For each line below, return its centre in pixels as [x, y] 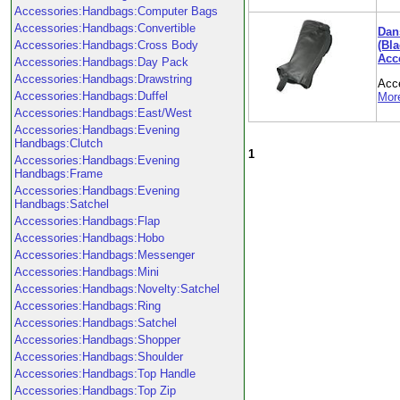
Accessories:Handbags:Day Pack [101, 62]
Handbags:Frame [58, 174]
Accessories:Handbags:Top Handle [105, 374]
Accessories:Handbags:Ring [87, 306]
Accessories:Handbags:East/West [103, 113]
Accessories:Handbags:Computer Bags [116, 11]
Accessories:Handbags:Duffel [91, 96]
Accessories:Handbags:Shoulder [99, 357]
